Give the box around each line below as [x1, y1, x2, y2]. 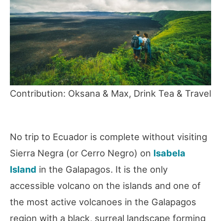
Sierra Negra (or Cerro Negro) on [10, 147, 153, 159]
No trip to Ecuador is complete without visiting [10, 131, 207, 143]
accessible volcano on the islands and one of [10, 180, 201, 191]
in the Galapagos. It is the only [37, 164, 168, 175]
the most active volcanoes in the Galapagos [10, 196, 196, 208]
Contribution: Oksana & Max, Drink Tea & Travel [10, 87, 211, 99]
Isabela [153, 147, 185, 159]
